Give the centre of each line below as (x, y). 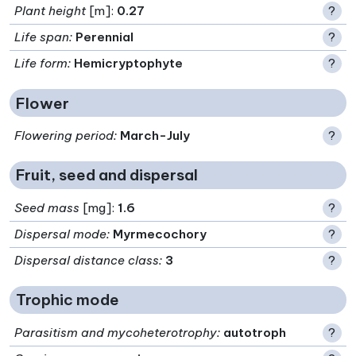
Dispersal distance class (87, 260)
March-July (155, 136)
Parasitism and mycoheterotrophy (116, 332)
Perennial (105, 37)
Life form (41, 64)
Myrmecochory (160, 234)
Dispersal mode (61, 234)
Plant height (50, 11)
